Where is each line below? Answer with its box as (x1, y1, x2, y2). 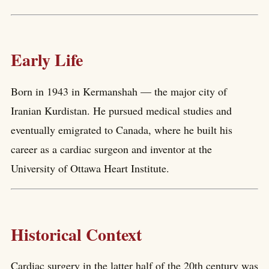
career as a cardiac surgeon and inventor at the (11, 141, 212, 156)
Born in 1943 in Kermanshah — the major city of (11, 83, 227, 98)
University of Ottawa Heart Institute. (11, 160, 169, 175)
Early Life (11, 47, 83, 73)
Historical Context (11, 222, 142, 247)
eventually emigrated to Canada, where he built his (11, 122, 232, 137)
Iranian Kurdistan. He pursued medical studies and (11, 103, 232, 118)
